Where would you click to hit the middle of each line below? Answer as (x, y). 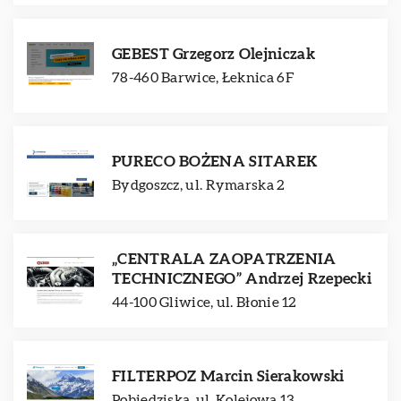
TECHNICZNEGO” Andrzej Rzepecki (242, 279)
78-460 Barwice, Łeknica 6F (203, 78)
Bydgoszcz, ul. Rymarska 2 (199, 185)
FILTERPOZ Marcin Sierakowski (228, 376)
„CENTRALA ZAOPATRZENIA (224, 259)
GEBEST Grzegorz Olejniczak (213, 54)
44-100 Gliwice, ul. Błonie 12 (205, 303)
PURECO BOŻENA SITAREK (215, 162)
